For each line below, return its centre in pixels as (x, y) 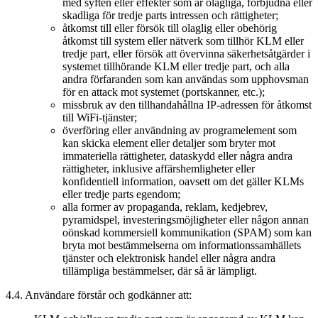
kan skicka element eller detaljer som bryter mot (169, 143)
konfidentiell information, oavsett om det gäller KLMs (183, 181)
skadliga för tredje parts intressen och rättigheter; (170, 15)
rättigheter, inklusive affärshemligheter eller (159, 168)
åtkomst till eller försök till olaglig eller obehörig (170, 28)
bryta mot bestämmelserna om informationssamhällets (182, 245)
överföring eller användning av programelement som (180, 130)
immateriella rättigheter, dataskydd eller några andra (177, 155)
